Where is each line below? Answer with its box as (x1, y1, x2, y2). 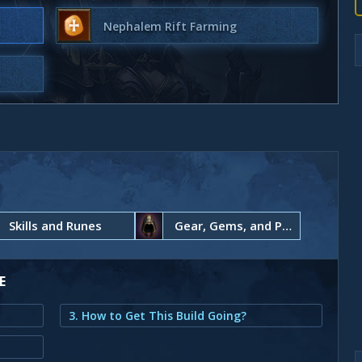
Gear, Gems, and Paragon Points (281, 217, 292, 234)
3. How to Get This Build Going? (69, 308, 246, 323)
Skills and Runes (8, 217, 102, 234)
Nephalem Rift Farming (103, 18, 237, 34)
